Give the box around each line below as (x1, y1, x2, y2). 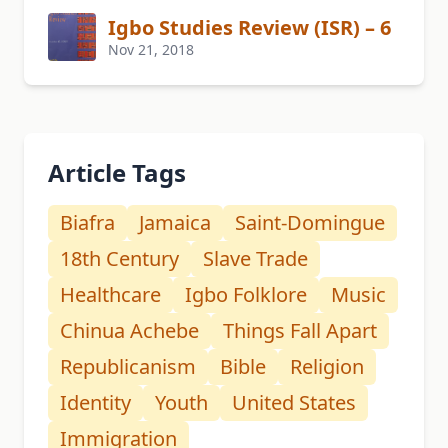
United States (232, 389, 356, 417)
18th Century (60, 245, 179, 273)
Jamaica (139, 209, 211, 237)
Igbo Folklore (185, 281, 307, 309)
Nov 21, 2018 (108, 39, 194, 59)
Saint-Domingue (235, 209, 385, 237)
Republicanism (60, 353, 196, 381)
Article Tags (48, 156, 186, 190)
